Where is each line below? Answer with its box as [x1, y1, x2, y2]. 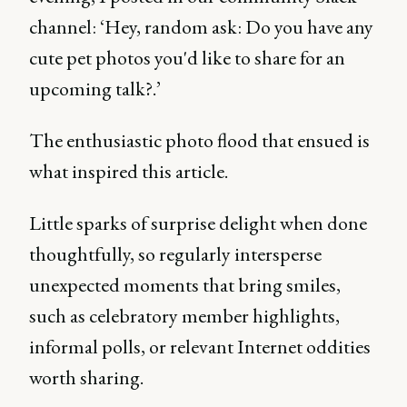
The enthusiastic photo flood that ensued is [29, 127, 370, 154]
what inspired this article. [29, 158, 228, 184]
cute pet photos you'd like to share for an [29, 45, 345, 71]
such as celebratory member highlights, [29, 303, 340, 329]
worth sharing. [29, 364, 147, 391]
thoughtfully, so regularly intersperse [29, 241, 322, 267]
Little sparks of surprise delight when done [29, 210, 367, 236]
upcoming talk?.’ [29, 75, 164, 102]
